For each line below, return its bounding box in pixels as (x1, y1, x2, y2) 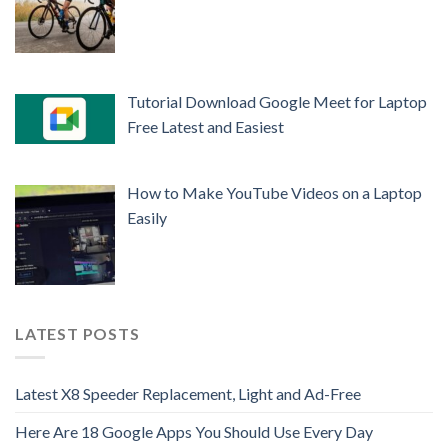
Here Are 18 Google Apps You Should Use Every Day (15, 422, 373, 442)
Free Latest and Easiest (127, 117, 284, 137)
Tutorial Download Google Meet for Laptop (127, 92, 427, 112)
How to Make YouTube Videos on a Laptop (127, 183, 422, 203)
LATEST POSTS (15, 323, 140, 343)
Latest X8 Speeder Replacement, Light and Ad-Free (15, 384, 361, 404)
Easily (127, 208, 167, 228)
